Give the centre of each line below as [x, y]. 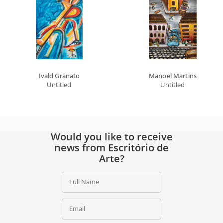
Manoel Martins [173, 75]
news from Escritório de [111, 147]
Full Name [84, 181]
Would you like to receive [111, 136]
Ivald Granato [59, 75]
